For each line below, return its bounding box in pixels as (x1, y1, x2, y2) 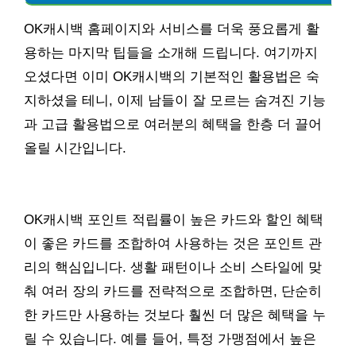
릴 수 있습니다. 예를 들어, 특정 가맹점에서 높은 (24, 331, 316, 347)
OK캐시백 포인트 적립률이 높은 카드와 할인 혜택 (24, 212, 323, 228)
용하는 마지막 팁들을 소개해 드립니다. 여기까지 (24, 45, 318, 61)
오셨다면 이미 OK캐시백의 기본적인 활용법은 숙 (24, 69, 319, 85)
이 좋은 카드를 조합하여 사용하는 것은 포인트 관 (24, 236, 322, 252)
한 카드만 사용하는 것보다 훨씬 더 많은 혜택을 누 (24, 308, 326, 323)
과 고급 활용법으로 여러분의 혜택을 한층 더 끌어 (24, 117, 322, 133)
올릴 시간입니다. (24, 141, 126, 157)
